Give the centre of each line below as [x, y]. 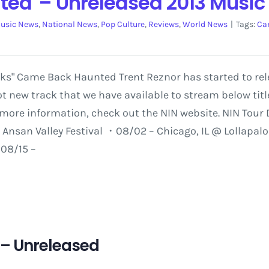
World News [205, 24]
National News [69, 24]
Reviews [163, 24]
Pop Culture [122, 24]
